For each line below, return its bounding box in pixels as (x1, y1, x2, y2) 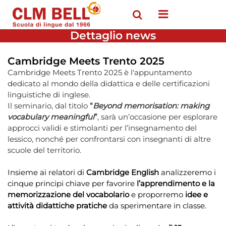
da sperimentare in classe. (107, 201, 206, 211)
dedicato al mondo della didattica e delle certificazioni (8, 79, 210, 89)
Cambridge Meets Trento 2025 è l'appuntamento (8, 68, 192, 78)
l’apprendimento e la (137, 179, 215, 189)
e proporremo (129, 190, 185, 200)
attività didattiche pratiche (8, 201, 107, 211)
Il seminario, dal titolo (8, 101, 90, 111)
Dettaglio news (70, 29, 156, 43)
